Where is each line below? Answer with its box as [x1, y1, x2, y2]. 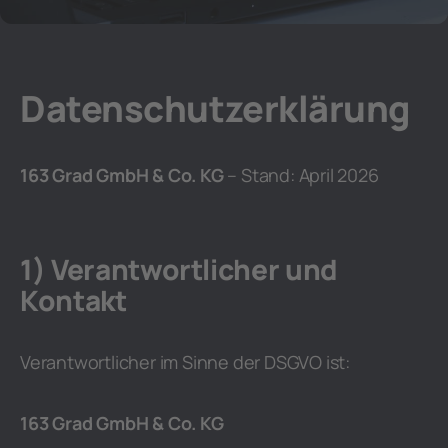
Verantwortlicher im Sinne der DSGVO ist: [20, 350, 350, 374]
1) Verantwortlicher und [20, 250, 338, 288]
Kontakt [20, 281, 127, 319]
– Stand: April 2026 [223, 163, 379, 187]
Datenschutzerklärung [20, 84, 410, 133]
